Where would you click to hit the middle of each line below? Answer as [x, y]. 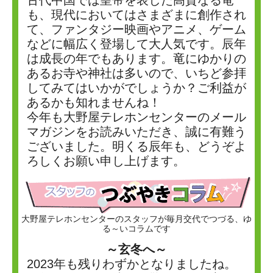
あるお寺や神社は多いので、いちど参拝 [136, 73]
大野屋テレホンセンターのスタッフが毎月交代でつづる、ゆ [136, 218]
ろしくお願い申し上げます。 [106, 161]
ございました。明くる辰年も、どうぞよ [136, 146]
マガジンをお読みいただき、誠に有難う [136, 132]
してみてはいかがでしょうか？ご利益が [136, 88]
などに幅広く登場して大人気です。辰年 [136, 44]
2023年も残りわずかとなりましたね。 [132, 264]
